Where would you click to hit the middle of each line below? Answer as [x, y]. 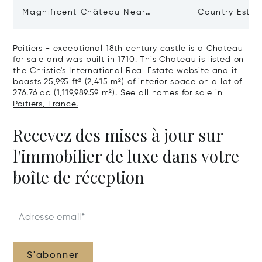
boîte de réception [79, 177]
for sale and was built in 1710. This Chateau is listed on [129, 59]
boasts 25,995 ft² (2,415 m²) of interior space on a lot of [128, 82]
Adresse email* [52, 217]
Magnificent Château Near [84, 12]
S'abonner [53, 255]
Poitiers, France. [46, 104]
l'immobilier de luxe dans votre [126, 156]
